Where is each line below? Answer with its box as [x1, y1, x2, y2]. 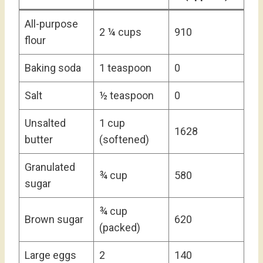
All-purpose [25, 18, 78, 30]
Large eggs [25, 249, 76, 261]
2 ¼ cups [99, 26, 141, 38]
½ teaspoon [99, 89, 154, 102]
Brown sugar [25, 213, 83, 225]
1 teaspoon [99, 62, 151, 74]
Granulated [25, 161, 75, 173]
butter [25, 133, 53, 146]
